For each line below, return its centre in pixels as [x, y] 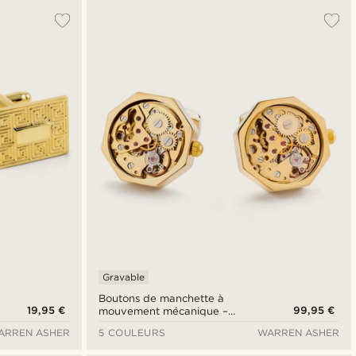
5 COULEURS [132, 332]
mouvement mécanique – [163, 311]
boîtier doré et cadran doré [168, 323]
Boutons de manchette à [161, 298]
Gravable [123, 277]
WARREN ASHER [298, 332]
